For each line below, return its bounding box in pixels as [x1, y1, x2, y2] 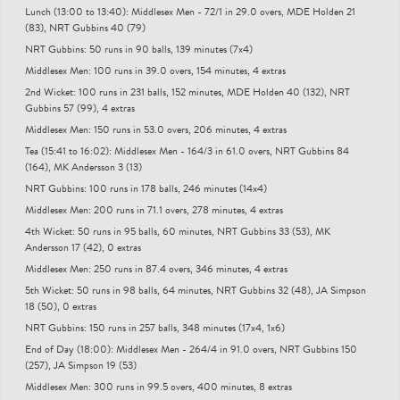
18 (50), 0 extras [25, 297, 96, 314]
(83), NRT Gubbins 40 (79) [25, 19, 146, 36]
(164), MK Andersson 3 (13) [25, 158, 142, 175]
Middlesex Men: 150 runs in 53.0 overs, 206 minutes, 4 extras [25, 121, 287, 137]
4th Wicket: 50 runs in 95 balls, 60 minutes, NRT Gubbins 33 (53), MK [25, 222, 330, 239]
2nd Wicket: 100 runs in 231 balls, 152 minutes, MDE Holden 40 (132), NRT [25, 83, 350, 100]
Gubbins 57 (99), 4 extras [25, 99, 135, 116]
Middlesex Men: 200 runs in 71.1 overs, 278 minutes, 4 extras [25, 201, 283, 218]
